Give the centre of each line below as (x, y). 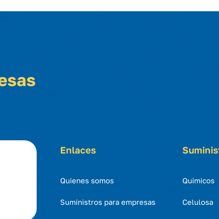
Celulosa (197, 202)
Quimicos (198, 180)
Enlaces (78, 150)
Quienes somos (87, 180)
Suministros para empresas (108, 202)
